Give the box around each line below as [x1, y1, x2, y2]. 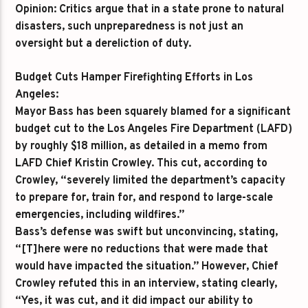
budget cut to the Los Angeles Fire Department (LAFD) [15, 122, 293, 136]
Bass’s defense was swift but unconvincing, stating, [15, 225, 278, 239]
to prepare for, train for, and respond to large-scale [15, 191, 274, 205]
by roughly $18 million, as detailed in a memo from [15, 140, 268, 153]
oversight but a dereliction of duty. [15, 37, 192, 51]
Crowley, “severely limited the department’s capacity [15, 174, 286, 188]
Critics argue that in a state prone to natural [56, 3, 285, 16]
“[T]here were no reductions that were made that [15, 243, 269, 256]
